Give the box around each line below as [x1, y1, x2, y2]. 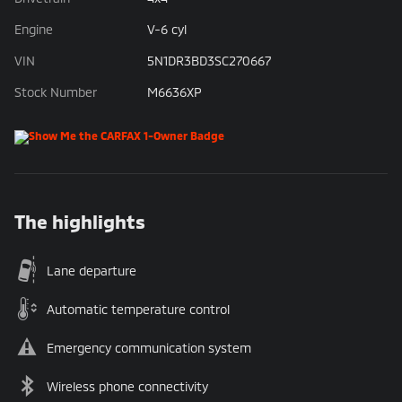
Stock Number [14, 84, 97, 100]
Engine [14, 22, 53, 38]
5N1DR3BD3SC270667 [146, 53, 271, 69]
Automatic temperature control [47, 301, 230, 318]
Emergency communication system [47, 340, 251, 356]
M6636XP [146, 84, 202, 100]
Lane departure [47, 263, 136, 279]
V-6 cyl [146, 22, 187, 38]
